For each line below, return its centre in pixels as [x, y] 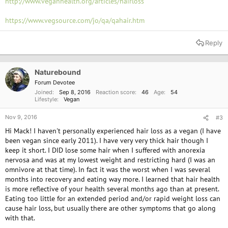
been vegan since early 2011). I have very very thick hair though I [107, 140]
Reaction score [115, 92]
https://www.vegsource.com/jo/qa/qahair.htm [75, 20]
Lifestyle [46, 99]
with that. [20, 218]
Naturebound [58, 72]
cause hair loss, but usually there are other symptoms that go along [110, 208]
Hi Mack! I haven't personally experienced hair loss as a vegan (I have [113, 131]
